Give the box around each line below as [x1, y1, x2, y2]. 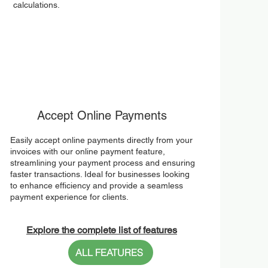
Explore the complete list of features [26, 224, 177, 236]
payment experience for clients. [10, 192, 129, 202]
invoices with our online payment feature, [10, 147, 165, 156]
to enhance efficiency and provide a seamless [10, 181, 183, 190]
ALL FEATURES [75, 246, 143, 258]
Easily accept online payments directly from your [10, 135, 193, 145]
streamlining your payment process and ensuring [10, 158, 195, 167]
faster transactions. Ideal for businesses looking [10, 169, 190, 179]
